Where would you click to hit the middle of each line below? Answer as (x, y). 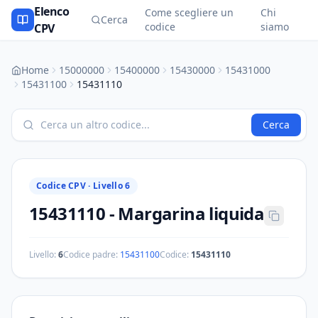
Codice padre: (91, 254)
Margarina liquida (191, 213)
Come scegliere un (189, 12)
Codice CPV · (65, 186)
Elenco (52, 11)
